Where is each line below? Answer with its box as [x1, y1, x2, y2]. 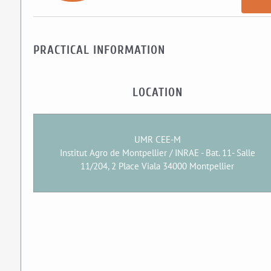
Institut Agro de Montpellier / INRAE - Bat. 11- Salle [59, 147, 255, 158]
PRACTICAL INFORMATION [33, 43, 165, 57]
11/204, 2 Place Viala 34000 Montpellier [80, 160, 235, 172]
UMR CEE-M [134, 134, 181, 145]
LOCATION [132, 85, 183, 99]
